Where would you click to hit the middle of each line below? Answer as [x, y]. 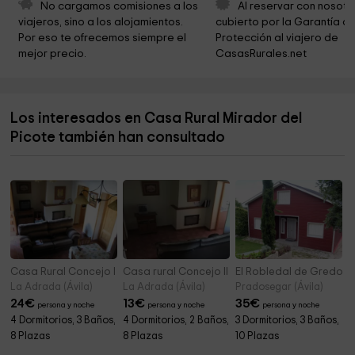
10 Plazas [258, 337]
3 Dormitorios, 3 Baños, [288, 321]
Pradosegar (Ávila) [279, 288]
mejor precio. [53, 54]
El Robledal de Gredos [292, 272]
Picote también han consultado [118, 138]
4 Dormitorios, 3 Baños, [63, 321]
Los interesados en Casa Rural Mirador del [157, 119]
